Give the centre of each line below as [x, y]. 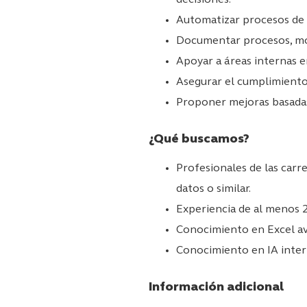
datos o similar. [213, 189]
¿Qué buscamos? [199, 139]
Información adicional [216, 287]
